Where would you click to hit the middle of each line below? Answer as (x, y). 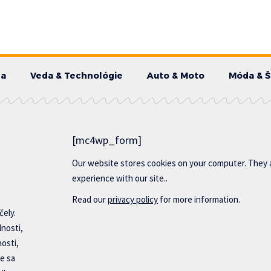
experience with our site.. (120, 178)
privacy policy (133, 199)
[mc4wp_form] (107, 140)
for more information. (199, 199)
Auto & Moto (175, 75)
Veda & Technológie (76, 75)
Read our (90, 199)
